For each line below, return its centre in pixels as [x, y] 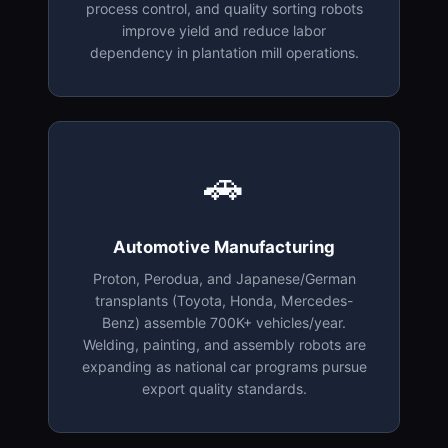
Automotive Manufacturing [224, 247]
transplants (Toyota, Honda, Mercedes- [224, 301]
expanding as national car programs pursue [224, 367]
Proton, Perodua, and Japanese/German [224, 279]
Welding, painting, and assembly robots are [224, 345]
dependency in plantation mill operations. [224, 53]
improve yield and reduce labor [224, 31]
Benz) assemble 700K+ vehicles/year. [224, 323]
